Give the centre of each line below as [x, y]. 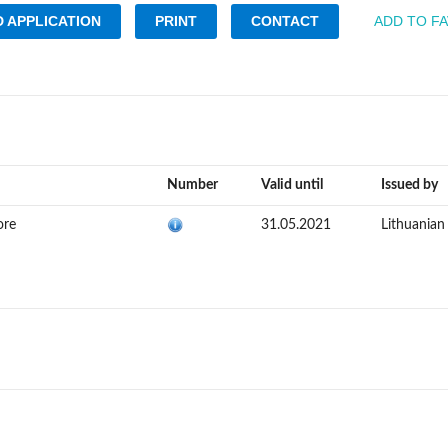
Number [192, 185]
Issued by [409, 185]
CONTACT [285, 20]
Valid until [292, 185]
